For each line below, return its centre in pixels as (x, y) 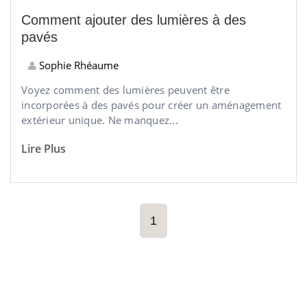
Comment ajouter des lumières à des (134, 20)
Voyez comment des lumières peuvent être (125, 90)
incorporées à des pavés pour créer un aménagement (151, 105)
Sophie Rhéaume (77, 65)
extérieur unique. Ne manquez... (100, 120)
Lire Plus (44, 149)
